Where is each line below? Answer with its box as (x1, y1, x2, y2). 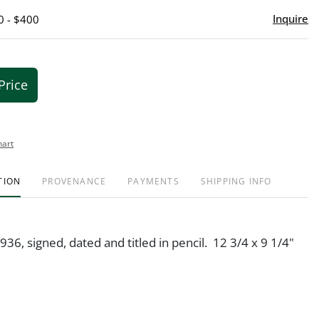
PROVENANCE (42, 174, 107, 187)
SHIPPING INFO (200, 174, 272, 187)
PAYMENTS (127, 174, 179, 187)
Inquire (273, 11, 308, 26)
